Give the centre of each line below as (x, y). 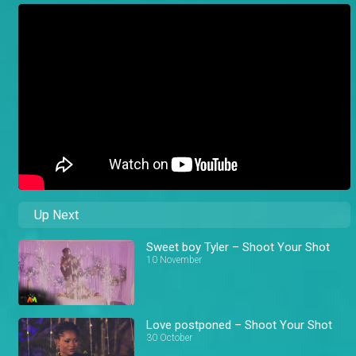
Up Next (56, 215)
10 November (174, 260)
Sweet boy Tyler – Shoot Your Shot (238, 248)
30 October (170, 337)
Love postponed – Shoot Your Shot (240, 325)
